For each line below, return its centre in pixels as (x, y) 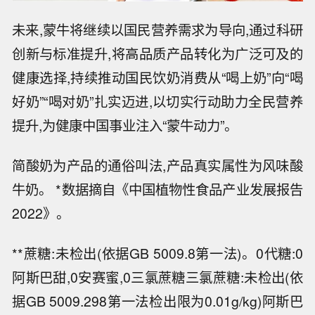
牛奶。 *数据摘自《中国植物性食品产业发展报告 (157, 189)
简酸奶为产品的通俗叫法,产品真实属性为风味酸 (157, 165)
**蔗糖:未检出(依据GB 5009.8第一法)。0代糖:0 (157, 253)
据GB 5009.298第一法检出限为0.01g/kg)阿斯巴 (157, 301)
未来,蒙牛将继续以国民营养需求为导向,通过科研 (157, 29)
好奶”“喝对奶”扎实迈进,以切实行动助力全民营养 (157, 101)
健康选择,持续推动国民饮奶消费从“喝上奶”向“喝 (157, 77)
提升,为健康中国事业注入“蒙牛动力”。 (125, 125)
